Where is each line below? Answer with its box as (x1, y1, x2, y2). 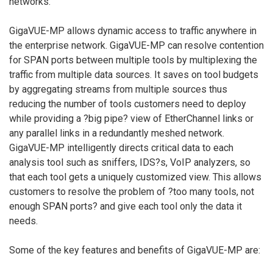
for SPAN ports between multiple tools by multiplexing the (9, 54, 257, 66)
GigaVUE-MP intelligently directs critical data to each (9, 141, 233, 154)
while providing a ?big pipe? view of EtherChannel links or (9, 112, 253, 124)
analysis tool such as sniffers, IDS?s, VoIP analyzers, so (9, 156, 250, 168)
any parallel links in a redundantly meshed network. (9, 127, 224, 139)
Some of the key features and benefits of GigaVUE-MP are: (9, 244, 260, 256)
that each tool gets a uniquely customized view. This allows (9, 171, 261, 183)
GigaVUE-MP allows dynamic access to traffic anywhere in (9, 24, 257, 37)
